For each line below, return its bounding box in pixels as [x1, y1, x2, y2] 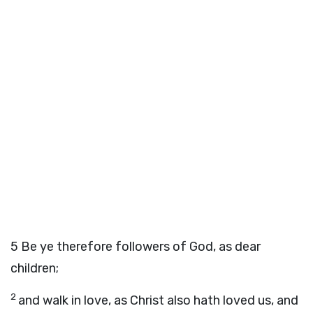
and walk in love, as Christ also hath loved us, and [18, 293, 298, 308]
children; [10, 261, 59, 276]
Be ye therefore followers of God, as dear [21, 239, 261, 254]
